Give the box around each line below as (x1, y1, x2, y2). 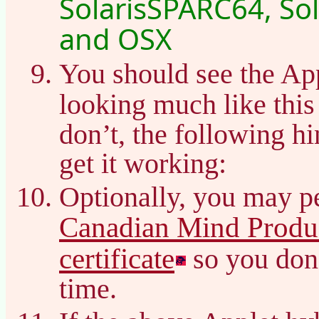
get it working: (59, 147, 226, 179)
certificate (59, 241, 174, 275)
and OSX (59, 19, 172, 58)
